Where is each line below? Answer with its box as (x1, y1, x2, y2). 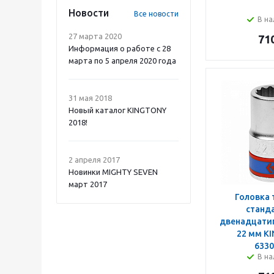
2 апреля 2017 (68, 155, 120, 164)
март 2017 (68, 180, 107, 188)
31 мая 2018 (68, 94, 112, 102)
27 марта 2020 (68, 32, 122, 40)
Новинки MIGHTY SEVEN (68, 168, 158, 176)
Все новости (134, 10, 179, 18)
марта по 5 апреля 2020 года (68, 56, 176, 65)
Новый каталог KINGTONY (68, 106, 166, 114)
